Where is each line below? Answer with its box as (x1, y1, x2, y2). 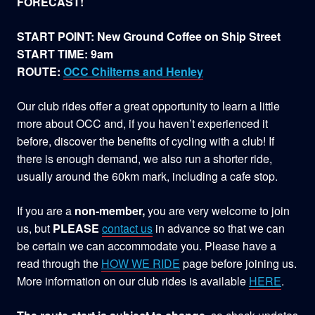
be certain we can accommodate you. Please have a (17, 237, 276, 254)
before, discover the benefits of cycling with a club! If (17, 132, 274, 149)
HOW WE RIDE (101, 255, 180, 271)
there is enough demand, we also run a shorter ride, (17, 150, 272, 167)
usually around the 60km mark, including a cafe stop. (17, 167, 278, 184)
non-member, (75, 202, 148, 219)
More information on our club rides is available (17, 272, 249, 289)
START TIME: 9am (17, 45, 113, 62)
